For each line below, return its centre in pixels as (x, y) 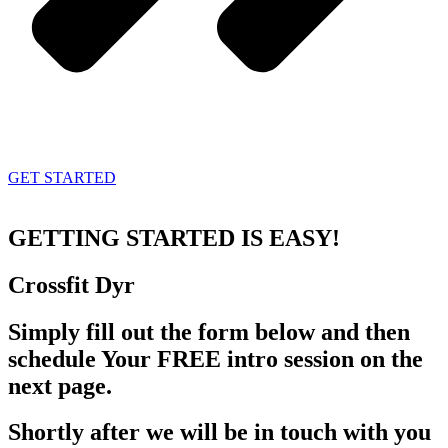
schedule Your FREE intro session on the (215, 358)
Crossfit (51, 284)
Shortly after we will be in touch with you (219, 432)
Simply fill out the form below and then (209, 331)
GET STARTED (62, 177)
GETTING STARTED (124, 237)
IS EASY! (290, 237)
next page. (60, 385)
